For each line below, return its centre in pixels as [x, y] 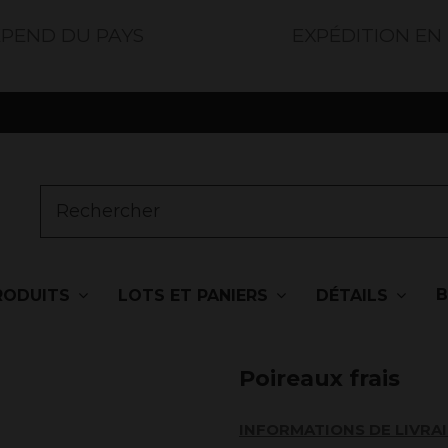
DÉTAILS [354, 295]
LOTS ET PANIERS [195, 295]
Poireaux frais [319, 379]
